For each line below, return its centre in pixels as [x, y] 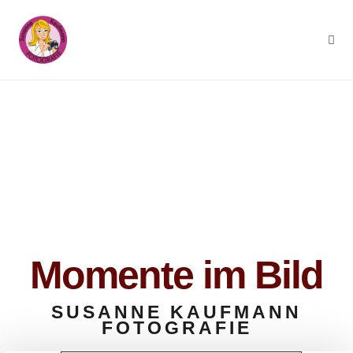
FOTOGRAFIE [176, 328]
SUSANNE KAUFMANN [176, 312]
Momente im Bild [176, 275]
